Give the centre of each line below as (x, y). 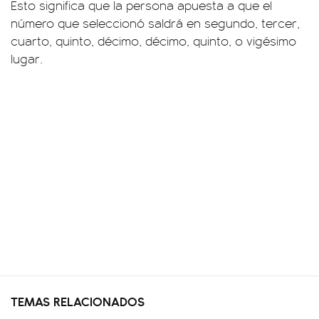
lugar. (27, 58)
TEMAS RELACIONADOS (78, 300)
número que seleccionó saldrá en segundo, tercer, (155, 22)
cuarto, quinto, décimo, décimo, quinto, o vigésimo (153, 40)
